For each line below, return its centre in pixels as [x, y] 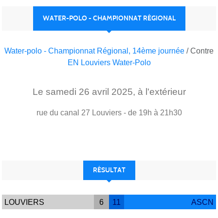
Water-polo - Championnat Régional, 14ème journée [95, 51]
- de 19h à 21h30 [153, 112]
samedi [62, 91]
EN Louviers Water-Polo [109, 62]
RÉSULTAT [109, 170]
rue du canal [58, 112]
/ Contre [200, 51]
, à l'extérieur [159, 91]
